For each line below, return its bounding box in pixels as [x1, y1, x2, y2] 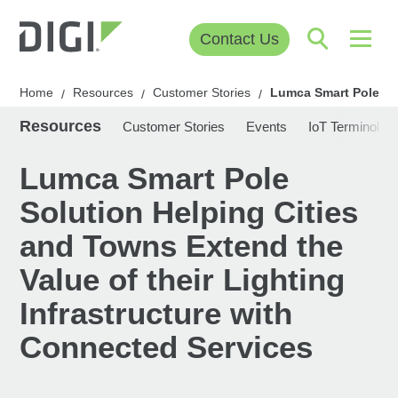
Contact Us [199, 29, 279, 48]
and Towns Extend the [20, 228, 344, 264]
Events [246, 119, 288, 135]
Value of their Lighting [20, 262, 346, 298]
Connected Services [20, 330, 314, 365]
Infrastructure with [20, 296, 293, 331]
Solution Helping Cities [20, 195, 359, 230]
